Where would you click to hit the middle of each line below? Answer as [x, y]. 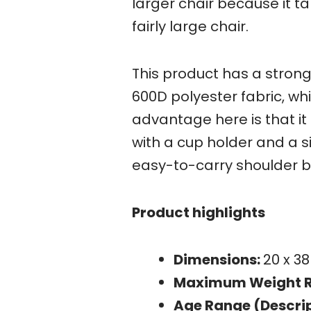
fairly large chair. [190, 27]
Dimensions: [218, 260]
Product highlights [199, 213]
